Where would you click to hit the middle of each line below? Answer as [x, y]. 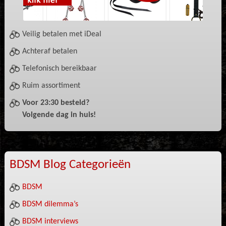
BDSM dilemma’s [50, 204]
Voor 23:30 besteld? [55, 103]
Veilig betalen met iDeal [62, 34]
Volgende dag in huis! [59, 115]
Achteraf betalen [49, 51]
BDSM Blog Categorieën [70, 164]
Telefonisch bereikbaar [59, 68]
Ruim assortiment [51, 86]
